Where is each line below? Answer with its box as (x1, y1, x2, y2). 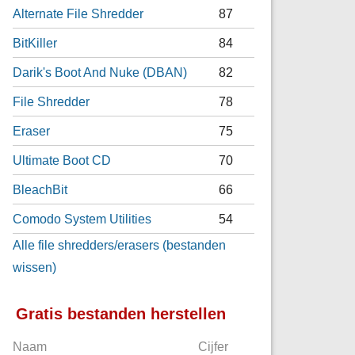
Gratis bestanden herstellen (16, 304, 227, 323)
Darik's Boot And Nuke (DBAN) (13, 64, 188, 79)
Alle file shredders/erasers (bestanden (13, 237, 227, 252)
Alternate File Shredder (13, 6, 144, 21)
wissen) (13, 259, 57, 274)
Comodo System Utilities (13, 211, 152, 226)
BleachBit (13, 181, 68, 197)
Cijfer (198, 339, 229, 353)
